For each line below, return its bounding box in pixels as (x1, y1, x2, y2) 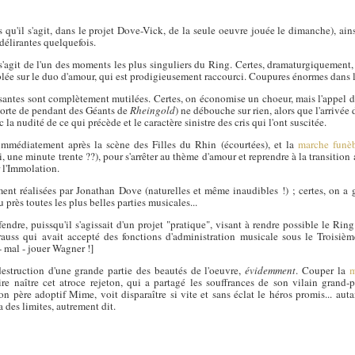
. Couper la (296, 263, 349, 278)
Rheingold (130, 102, 176, 117)
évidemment (245, 263, 296, 278)
